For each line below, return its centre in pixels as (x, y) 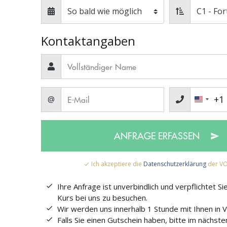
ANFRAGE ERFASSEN (158, 136)
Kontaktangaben (88, 41)
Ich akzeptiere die (117, 164)
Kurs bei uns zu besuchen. (103, 197)
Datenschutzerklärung (175, 164)
